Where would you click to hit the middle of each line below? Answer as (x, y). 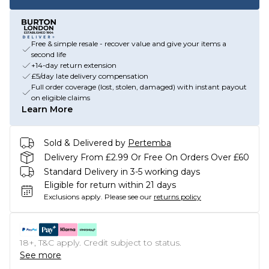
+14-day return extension (74, 65)
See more (41, 255)
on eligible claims (61, 98)
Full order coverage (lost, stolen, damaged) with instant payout (139, 87)
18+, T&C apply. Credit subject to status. (101, 243)
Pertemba (150, 143)
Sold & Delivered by (85, 143)
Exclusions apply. (73, 197)
